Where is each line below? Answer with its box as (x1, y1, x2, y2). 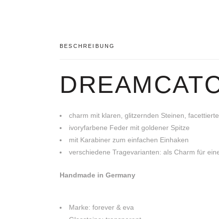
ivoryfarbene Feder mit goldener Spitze (69, 124, 190, 131)
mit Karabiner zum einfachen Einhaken (69, 136, 189, 144)
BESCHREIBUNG (60, 43, 115, 49)
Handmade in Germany (60, 171, 135, 179)
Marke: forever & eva (69, 203, 134, 211)
